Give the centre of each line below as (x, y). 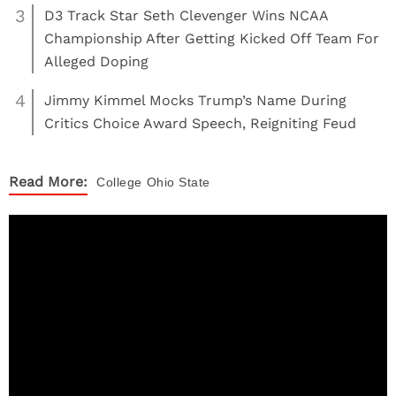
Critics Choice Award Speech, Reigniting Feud (200, 123)
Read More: (48, 182)
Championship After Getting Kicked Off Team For (212, 38)
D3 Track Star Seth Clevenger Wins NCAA (186, 15)
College (119, 182)
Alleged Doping (96, 61)
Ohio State (178, 182)
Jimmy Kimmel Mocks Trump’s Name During (195, 100)
